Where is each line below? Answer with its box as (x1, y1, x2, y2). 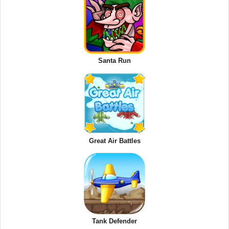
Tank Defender (92, 217, 137, 225)
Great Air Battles (88, 137, 141, 145)
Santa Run (98, 57, 131, 65)
